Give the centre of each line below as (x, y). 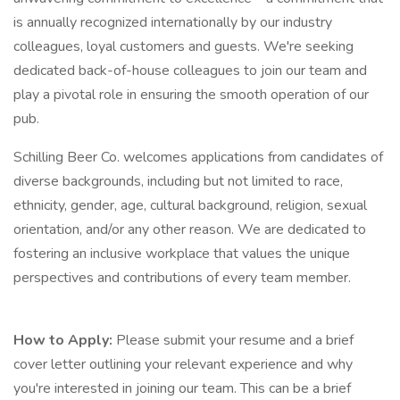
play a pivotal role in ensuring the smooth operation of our (191, 95)
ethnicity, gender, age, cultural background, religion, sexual (190, 205)
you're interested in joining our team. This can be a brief (182, 388)
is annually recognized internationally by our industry (173, 22)
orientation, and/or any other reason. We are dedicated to (190, 229)
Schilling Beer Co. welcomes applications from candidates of (198, 157)
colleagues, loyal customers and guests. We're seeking (183, 46)
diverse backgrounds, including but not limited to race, (178, 181)
